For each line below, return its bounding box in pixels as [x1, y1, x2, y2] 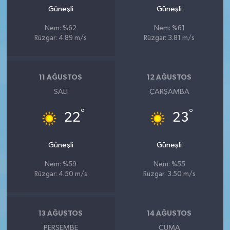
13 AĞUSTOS [39, 210, 83, 218]
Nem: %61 [154, 25, 185, 32]
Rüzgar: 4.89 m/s [34, 34, 87, 42]
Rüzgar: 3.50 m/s [143, 170, 196, 178]
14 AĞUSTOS [147, 210, 192, 218]
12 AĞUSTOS [147, 74, 192, 82]
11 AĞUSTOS [39, 74, 83, 82]
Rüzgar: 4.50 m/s [34, 170, 87, 178]
